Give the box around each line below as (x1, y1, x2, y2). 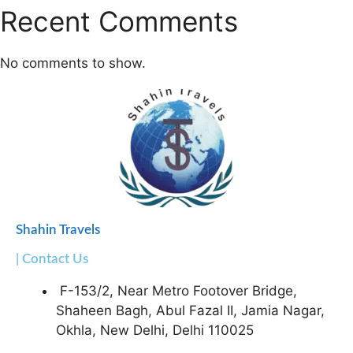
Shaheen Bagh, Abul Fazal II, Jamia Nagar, (56, 303, 325, 319)
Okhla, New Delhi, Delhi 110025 (56, 322, 254, 339)
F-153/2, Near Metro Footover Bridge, (60, 283, 297, 299)
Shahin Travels (16, 223, 100, 237)
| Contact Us (16, 252, 88, 266)
